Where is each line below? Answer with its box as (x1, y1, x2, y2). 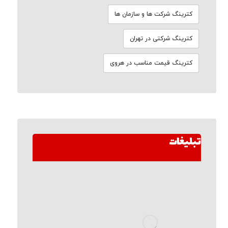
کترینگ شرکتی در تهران (130, 35, 193, 43)
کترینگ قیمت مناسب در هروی (110, 59, 193, 67)
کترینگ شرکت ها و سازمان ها (115, 10, 193, 18)
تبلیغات (169, 133, 202, 152)
